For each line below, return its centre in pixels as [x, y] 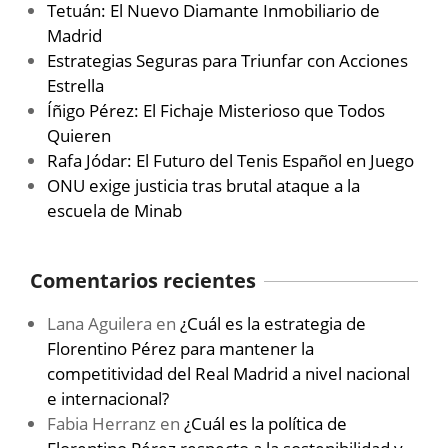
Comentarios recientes [143, 281]
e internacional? [108, 399]
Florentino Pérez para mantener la [180, 349]
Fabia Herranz [101, 424]
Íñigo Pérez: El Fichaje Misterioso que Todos [216, 111]
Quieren [79, 136]
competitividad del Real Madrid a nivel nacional [228, 374]
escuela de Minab [114, 211]
